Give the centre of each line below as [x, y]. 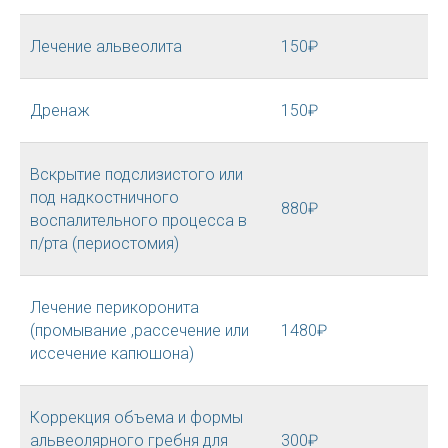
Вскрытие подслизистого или [136, 174]
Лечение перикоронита [114, 307]
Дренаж [60, 110]
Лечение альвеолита [106, 46]
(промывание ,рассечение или [139, 330]
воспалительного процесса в [138, 220]
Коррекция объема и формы [136, 417]
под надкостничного [104, 197]
